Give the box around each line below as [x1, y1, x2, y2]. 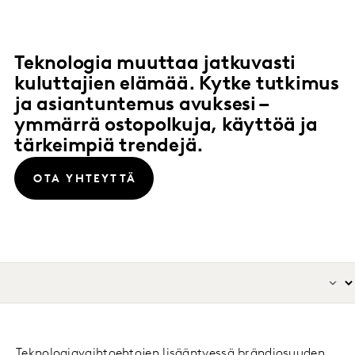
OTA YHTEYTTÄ [33, 173, 137, 185]
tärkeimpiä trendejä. [14, 136, 204, 156]
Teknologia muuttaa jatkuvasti [14, 54, 296, 74]
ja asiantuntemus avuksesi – [14, 95, 267, 115]
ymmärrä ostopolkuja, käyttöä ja [14, 116, 318, 136]
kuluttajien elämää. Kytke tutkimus [14, 74, 339, 94]
